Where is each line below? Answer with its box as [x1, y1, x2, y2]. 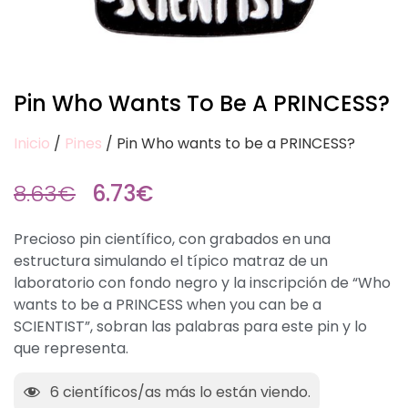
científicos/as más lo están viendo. [59, 382, 311, 403]
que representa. [14, 338, 128, 359]
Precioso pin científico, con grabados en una [14, 229, 331, 250]
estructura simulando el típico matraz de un [14, 250, 328, 271]
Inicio [14, 133, 50, 154]
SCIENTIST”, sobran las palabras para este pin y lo [14, 316, 367, 337]
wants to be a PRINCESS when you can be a [14, 294, 321, 315]
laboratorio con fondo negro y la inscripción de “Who [14, 272, 391, 293]
